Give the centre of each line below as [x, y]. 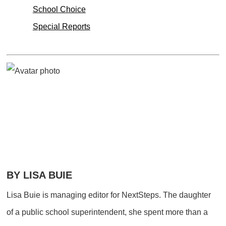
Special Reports [61, 26]
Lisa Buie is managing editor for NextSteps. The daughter [109, 195]
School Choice [59, 9]
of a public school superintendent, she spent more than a [107, 212]
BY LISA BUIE [40, 175]
